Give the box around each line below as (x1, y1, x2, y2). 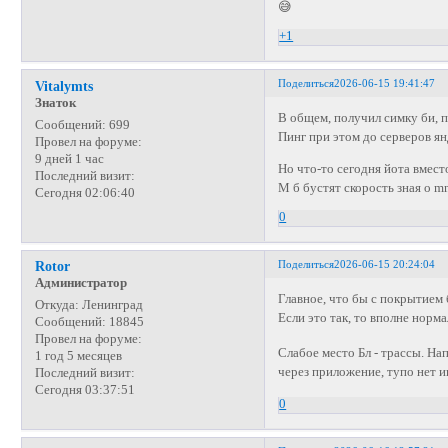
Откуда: (34, 298, 79, 313)
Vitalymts (34, 77, 93, 94)
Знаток (34, 95, 76, 110)
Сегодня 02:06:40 (34, 185, 135, 200)
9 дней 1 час (34, 151, 104, 166)
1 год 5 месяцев (34, 349, 122, 364)
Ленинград (78, 298, 143, 313)
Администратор (34, 276, 127, 291)
